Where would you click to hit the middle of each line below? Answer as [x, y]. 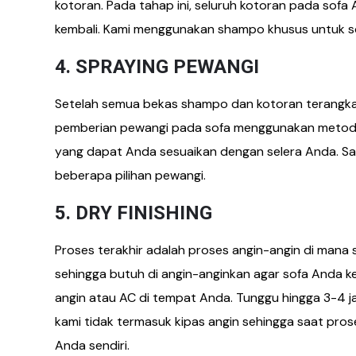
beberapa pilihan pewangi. [130, 175]
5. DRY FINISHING [133, 213]
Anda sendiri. [92, 345]
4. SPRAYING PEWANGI [157, 66]
